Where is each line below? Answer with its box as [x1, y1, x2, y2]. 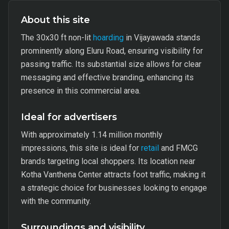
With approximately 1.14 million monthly [21, 130, 163, 140]
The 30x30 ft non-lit [21, 33, 93, 42]
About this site [21, 14, 90, 26]
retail [141, 143, 159, 153]
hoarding [93, 33, 124, 42]
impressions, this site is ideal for [21, 143, 141, 153]
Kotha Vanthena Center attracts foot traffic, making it [21, 170, 205, 179]
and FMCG [159, 143, 198, 153]
